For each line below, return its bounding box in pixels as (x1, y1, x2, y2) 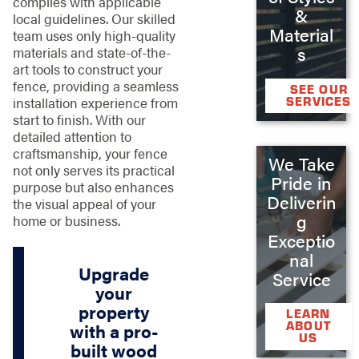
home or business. (12, 210, 120, 230)
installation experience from (12, 92, 178, 112)
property (78, 300, 149, 325)
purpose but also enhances (12, 176, 174, 196)
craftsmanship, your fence (12, 143, 167, 163)
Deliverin (266, 189, 337, 214)
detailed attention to (12, 126, 131, 146)
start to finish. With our (12, 109, 146, 129)
